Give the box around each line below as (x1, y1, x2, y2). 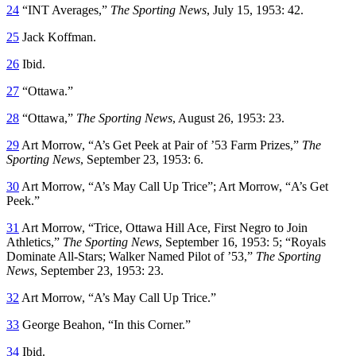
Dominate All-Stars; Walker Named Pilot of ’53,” (6, 249, 256, 263)
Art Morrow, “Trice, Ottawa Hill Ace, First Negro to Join (19, 220, 308, 234)
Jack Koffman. (19, 29, 96, 44)
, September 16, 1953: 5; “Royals (159, 234, 326, 249)
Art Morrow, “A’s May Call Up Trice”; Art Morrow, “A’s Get (19, 179, 328, 193)
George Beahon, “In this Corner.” (19, 317, 191, 331)
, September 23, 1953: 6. (80, 152, 203, 166)
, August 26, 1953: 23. (172, 110, 284, 125)
